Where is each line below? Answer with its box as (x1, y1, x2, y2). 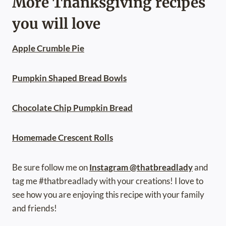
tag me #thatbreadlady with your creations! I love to (12, 176, 203, 187)
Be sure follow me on (12, 162, 89, 173)
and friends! (12, 203, 57, 214)
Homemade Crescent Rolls (12, 132, 113, 143)
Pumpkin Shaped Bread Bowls (12, 73, 127, 84)
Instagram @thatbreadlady (89, 162, 193, 173)
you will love (12, 15, 100, 33)
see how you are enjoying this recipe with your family (12, 189, 204, 200)
